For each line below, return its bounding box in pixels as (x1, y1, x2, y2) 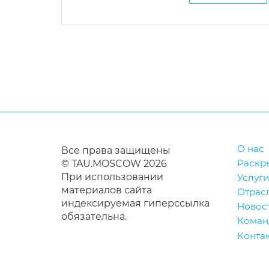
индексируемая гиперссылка (61, 197, 210, 209)
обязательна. (61, 210, 127, 222)
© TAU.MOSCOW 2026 (61, 157, 167, 169)
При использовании (61, 171, 163, 183)
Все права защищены (61, 144, 171, 156)
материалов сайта (61, 184, 152, 196)
